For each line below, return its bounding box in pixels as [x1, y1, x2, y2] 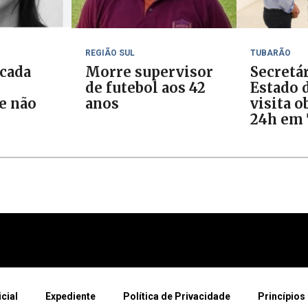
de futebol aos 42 [85, 79, 206, 96]
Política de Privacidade [123, 291, 230, 302]
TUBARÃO [250, 48, 291, 58]
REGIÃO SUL [85, 48, 135, 58]
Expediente [45, 291, 96, 302]
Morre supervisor [85, 63, 213, 80]
